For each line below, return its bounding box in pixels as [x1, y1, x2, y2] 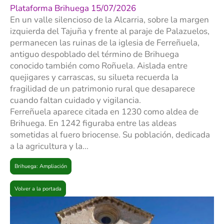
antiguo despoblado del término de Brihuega [10, 48, 179, 60]
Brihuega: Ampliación [14, 162, 67, 170]
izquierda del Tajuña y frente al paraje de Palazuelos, [10, 25, 209, 37]
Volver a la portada [14, 184, 61, 192]
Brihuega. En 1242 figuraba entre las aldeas [10, 117, 176, 129]
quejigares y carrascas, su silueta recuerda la [10, 71, 178, 83]
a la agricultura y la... [10, 140, 88, 152]
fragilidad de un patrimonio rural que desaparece [10, 82, 195, 94]
